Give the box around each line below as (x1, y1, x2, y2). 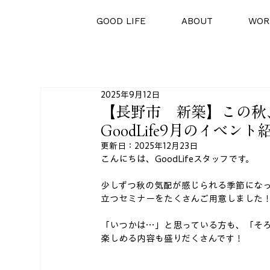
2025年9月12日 (101, 90, 160, 99)
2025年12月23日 (134, 141, 198, 150)
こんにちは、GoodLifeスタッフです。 (101, 154, 255, 163)
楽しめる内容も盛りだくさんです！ (101, 233, 244, 243)
